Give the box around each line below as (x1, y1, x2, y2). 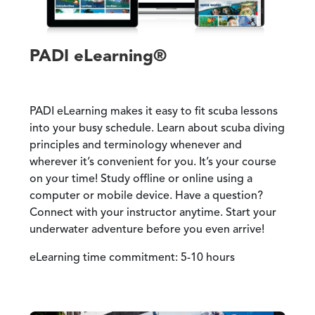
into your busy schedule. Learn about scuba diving (30, 122, 285, 134)
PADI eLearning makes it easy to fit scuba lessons (30, 105, 278, 117)
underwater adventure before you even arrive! (30, 224, 264, 236)
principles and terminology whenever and (30, 139, 242, 151)
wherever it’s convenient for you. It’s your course (30, 156, 276, 168)
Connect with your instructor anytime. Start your (30, 207, 276, 219)
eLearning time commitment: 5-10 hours (30, 252, 235, 264)
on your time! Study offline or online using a (30, 173, 252, 185)
